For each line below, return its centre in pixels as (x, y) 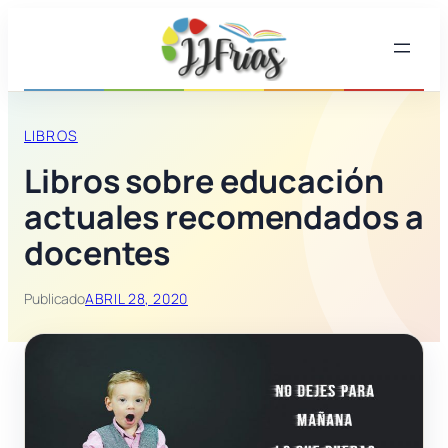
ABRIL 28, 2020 (136, 299)
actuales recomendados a (224, 217)
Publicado (55, 299)
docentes (97, 253)
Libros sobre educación (204, 181)
